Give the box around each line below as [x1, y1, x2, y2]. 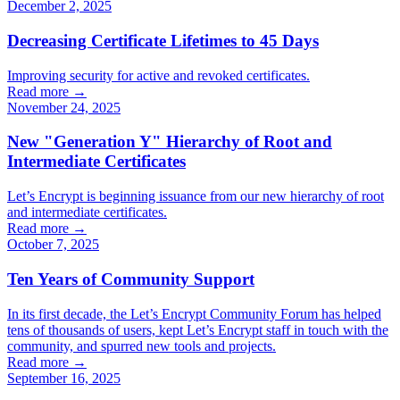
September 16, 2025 [7, 370, 121, 386]
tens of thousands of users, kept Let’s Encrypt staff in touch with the [7, 321, 388, 337]
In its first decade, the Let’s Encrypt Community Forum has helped [7, 305, 381, 321]
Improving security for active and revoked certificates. [7, 67, 310, 83]
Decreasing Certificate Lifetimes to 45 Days [7, 30, 319, 50]
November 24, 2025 [7, 99, 121, 115]
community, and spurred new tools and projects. [7, 337, 276, 354]
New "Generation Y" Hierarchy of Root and [7, 132, 332, 152]
